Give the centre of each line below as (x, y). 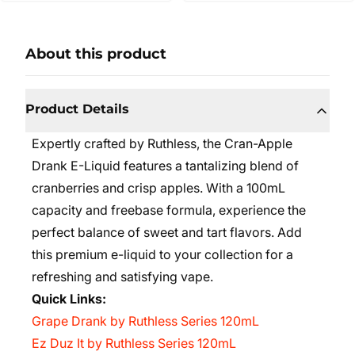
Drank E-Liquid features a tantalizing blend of (165, 166)
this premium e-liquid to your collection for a (162, 254)
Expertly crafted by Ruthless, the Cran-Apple (162, 143)
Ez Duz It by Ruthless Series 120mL (134, 343)
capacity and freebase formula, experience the (169, 210)
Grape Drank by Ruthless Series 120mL (145, 321)
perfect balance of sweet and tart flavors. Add (167, 232)
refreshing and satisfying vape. (122, 277)
